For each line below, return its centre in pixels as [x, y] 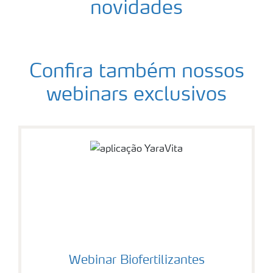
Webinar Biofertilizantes [136, 261]
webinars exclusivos [136, 96]
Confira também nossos [136, 73]
